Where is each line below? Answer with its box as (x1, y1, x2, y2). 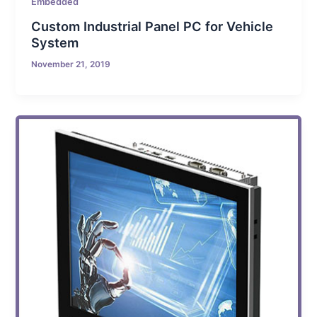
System (31, 35, 79, 51)
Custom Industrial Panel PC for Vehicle (31, 18, 274, 35)
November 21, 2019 (31, 59, 111, 70)
